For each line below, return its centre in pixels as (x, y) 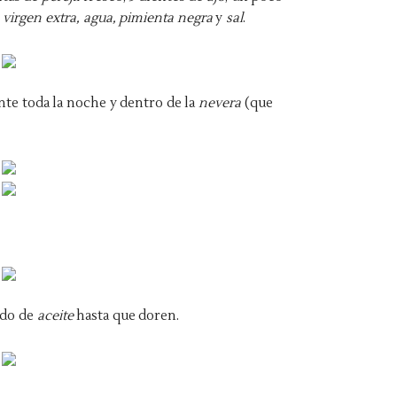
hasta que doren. (128, 316)
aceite (57, 316)
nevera (220, 103)
